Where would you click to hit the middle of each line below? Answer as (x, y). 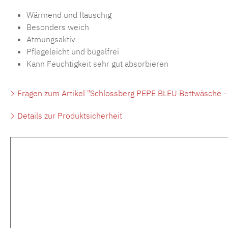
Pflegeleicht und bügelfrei (73, 52)
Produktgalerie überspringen (82, 156)
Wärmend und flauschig (69, 15)
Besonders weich (58, 27)
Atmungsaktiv (51, 39)
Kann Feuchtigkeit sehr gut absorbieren (97, 64)
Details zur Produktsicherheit (69, 116)
